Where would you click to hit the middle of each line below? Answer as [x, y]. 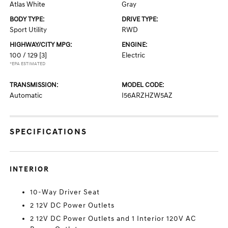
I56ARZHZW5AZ [147, 95]
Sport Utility [28, 30]
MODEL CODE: [143, 85]
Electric [133, 55]
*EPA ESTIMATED [28, 64]
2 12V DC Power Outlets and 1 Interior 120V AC [113, 219]
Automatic [26, 95]
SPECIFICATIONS [49, 132]
